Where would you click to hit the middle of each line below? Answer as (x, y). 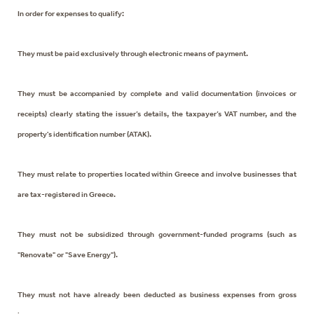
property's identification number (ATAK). (84, 134)
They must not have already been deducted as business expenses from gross (157, 294)
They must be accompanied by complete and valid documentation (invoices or (157, 93)
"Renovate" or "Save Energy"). (68, 254)
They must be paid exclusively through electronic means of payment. (133, 53)
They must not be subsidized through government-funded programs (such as (157, 234)
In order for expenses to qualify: (71, 13)
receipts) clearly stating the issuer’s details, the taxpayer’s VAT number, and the (157, 114)
